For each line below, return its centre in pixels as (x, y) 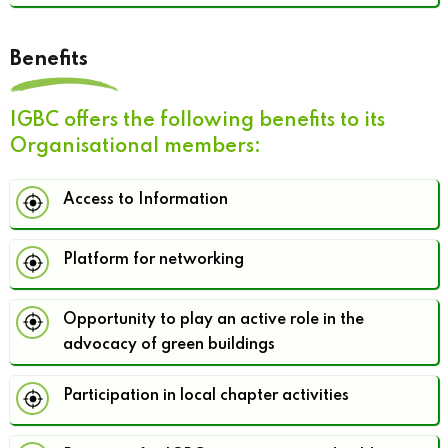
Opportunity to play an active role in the (213, 319)
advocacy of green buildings (169, 344)
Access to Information (145, 200)
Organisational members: (135, 147)
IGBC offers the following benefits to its (197, 121)
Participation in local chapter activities (206, 396)
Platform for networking (153, 260)
